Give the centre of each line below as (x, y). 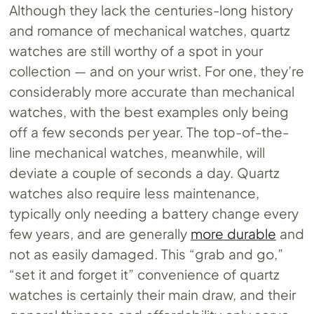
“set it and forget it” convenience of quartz (144, 274)
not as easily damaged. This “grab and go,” (146, 254)
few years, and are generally (100, 234)
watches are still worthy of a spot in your (136, 51)
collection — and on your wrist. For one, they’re (157, 71)
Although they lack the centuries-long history (151, 10)
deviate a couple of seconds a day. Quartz (144, 173)
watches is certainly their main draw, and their (152, 295)
